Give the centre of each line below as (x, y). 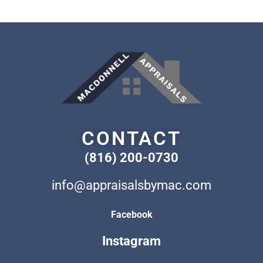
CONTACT (131, 139)
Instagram (131, 241)
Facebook (131, 214)
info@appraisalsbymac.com (131, 186)
